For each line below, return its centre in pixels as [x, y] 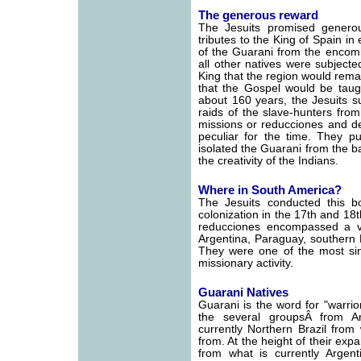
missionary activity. [246, 263]
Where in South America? [270, 190]
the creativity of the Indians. [268, 161]
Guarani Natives [243, 292]
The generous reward [258, 15]
